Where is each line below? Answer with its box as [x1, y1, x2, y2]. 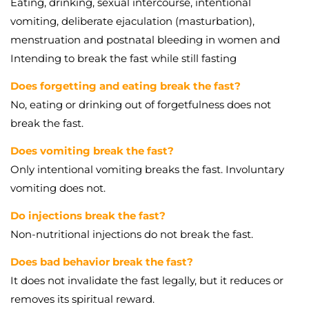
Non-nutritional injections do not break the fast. [10, 227, 253, 241]
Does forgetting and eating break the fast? [10, 79, 241, 92]
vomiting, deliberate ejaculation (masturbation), [10, 14, 255, 28]
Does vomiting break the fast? [10, 143, 174, 157]
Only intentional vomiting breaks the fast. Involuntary [10, 162, 284, 176]
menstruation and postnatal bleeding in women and [10, 32, 280, 46]
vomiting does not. [10, 181, 106, 195]
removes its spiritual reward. [10, 292, 154, 306]
